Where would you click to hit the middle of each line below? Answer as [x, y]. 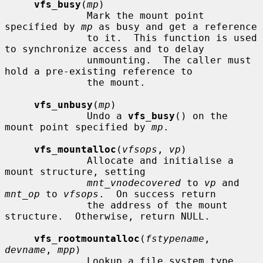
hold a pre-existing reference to [99, 71]
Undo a [107, 116]
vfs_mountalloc [75, 149]
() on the [201, 116]
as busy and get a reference [175, 26]
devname [25, 249]
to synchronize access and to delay [104, 49]
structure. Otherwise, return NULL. [107, 216]
